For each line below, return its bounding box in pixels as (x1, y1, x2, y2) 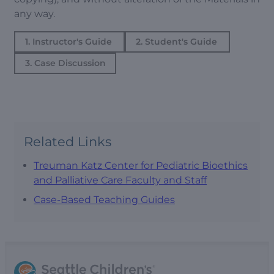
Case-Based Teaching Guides (34, 193, 175, 206)
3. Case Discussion (24, 57, 106, 68)
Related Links (24, 134, 111, 149)
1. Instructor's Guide (24, 36, 114, 47)
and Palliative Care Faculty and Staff (34, 174, 207, 186)
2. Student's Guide (135, 36, 220, 47)
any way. (14, 8, 57, 20)
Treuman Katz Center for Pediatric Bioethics (34, 159, 248, 171)
